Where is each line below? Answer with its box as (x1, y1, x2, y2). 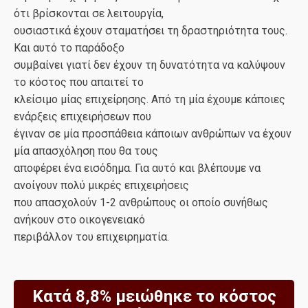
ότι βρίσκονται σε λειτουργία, (14, 7, 164, 20)
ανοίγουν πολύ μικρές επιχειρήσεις (14, 179, 189, 192)
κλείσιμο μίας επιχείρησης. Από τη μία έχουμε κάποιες (14, 93, 285, 106)
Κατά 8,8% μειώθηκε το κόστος (32, 287, 276, 306)
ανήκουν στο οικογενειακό (14, 213, 145, 226)
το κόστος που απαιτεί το (14, 76, 144, 89)
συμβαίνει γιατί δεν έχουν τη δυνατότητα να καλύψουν (14, 58, 285, 71)
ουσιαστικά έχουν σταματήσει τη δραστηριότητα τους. (14, 24, 287, 37)
